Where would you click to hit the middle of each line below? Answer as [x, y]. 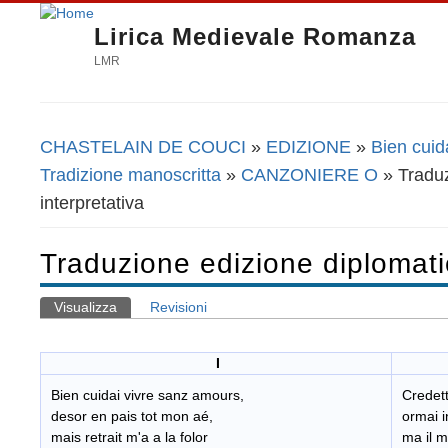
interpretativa [92, 202]
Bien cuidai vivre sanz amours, [147, 395]
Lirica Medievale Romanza [255, 36]
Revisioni [178, 307]
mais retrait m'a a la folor [129, 437]
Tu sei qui [87, 159]
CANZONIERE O [309, 174]
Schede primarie [120, 324]
